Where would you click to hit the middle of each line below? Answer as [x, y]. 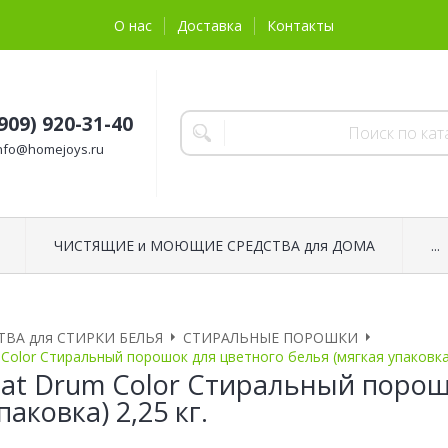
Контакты [300, 26]
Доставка [209, 26]
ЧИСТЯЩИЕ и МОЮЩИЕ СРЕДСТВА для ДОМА [214, 245]
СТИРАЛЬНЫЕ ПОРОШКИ [270, 337]
